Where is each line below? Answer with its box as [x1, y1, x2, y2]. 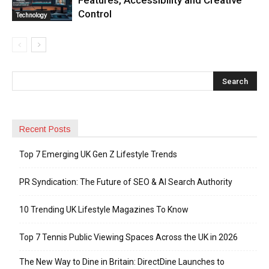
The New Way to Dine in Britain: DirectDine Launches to [19, 256, 225, 267]
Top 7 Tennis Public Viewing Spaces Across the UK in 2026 [19, 232, 238, 242]
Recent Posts [19, 124, 71, 134]
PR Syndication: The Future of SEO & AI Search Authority [19, 177, 232, 187]
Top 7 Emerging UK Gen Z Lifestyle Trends [19, 149, 177, 159]
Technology [16, 11, 47, 19]
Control [78, 7, 112, 20]
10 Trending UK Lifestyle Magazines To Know [19, 204, 189, 214]
